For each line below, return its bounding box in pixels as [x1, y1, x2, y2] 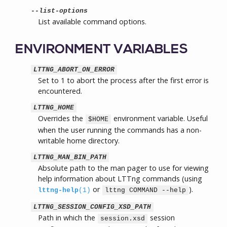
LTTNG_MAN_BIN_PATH [33, 154, 106, 161]
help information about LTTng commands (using [38, 174, 202, 183]
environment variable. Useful [111, 113, 208, 123]
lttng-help [38, 186, 79, 194]
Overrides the [38, 113, 85, 123]
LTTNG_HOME [33, 104, 74, 111]
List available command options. [38, 17, 146, 26]
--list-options [31, 7, 88, 15]
